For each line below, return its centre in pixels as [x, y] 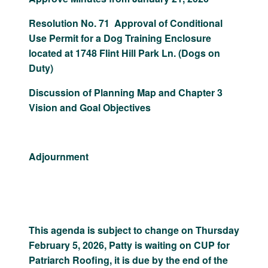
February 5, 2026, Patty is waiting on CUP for [129, 245]
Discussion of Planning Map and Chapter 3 [126, 93]
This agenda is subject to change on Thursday [134, 230]
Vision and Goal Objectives [90, 108]
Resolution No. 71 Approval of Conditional [126, 23]
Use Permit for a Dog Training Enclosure [120, 38]
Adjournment [61, 157]
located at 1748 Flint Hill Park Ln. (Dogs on [124, 53]
